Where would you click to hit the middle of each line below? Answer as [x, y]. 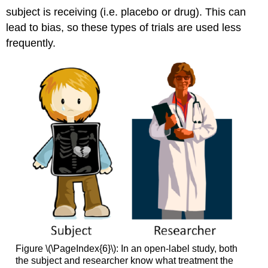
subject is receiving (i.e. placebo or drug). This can [126, 12]
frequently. [31, 43]
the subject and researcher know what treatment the [124, 260]
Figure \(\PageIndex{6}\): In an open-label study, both [126, 248]
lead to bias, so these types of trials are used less [124, 28]
